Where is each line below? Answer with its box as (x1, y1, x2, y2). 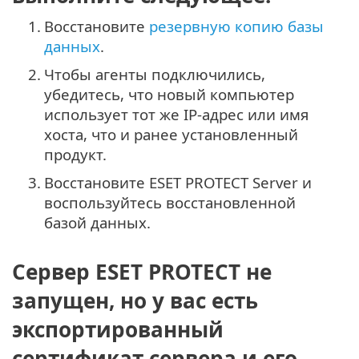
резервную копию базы (149, 16, 324, 37)
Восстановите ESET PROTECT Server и (44, 172, 312, 193)
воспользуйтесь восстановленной (44, 192, 296, 213)
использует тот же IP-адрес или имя (44, 104, 309, 125)
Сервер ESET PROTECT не (12, 256, 272, 286)
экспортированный (12, 314, 224, 344)
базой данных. (44, 212, 151, 233)
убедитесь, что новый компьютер (44, 84, 294, 105)
